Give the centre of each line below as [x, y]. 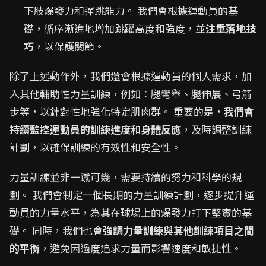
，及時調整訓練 [216, 129]
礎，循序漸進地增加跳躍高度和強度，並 [115, 28]
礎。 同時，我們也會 [56, 230]
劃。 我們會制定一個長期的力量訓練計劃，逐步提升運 [132, 194]
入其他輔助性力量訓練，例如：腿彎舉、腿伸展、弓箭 [131, 94]
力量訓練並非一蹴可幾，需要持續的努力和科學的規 [126, 177]
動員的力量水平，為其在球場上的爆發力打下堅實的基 [131, 212]
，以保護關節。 [69, 46]
